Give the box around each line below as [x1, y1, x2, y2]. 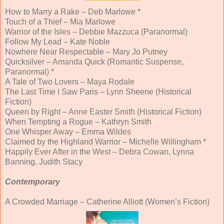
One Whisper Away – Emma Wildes [5, 127, 131, 136]
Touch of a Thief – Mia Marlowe [5, 17, 115, 26]
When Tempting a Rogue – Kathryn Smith [5, 117, 151, 126]
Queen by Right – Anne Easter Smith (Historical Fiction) [5, 107, 201, 116]
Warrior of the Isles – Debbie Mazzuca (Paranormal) [5, 27, 187, 36]
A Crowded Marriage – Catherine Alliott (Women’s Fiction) [5, 197, 209, 206]
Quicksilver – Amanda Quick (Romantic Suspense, [5, 57, 183, 66]
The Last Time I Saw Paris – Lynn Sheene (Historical [5, 87, 191, 96]
